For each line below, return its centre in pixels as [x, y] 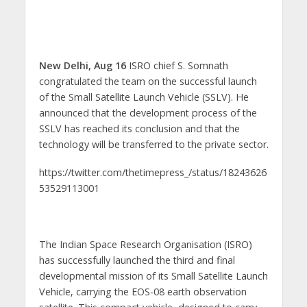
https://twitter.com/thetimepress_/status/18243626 [152, 172]
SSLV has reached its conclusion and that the [139, 128]
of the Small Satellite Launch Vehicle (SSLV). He [144, 97]
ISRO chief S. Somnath [178, 65]
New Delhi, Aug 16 [84, 65]
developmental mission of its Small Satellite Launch [153, 275]
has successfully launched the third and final [137, 260]
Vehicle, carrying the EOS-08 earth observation [143, 291]
